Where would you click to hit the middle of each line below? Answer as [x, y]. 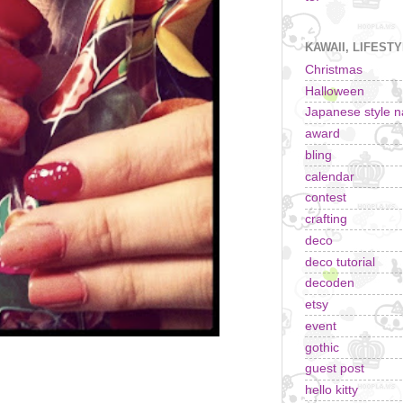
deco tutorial [340, 262]
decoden [330, 283]
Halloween [335, 91]
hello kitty [331, 390]
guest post [335, 369]
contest [326, 198]
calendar [330, 176]
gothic [322, 347]
